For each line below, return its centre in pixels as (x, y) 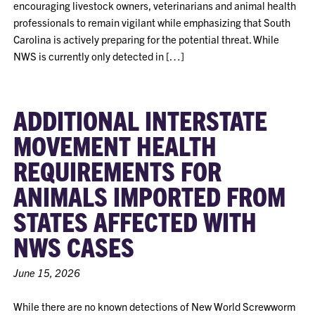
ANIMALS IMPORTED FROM (150, 195)
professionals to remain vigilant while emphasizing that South (152, 22)
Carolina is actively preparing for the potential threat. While (147, 39)
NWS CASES (74, 246)
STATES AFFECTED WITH (135, 221)
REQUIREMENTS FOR (118, 170)
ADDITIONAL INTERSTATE (141, 120)
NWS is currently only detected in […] (99, 56)
